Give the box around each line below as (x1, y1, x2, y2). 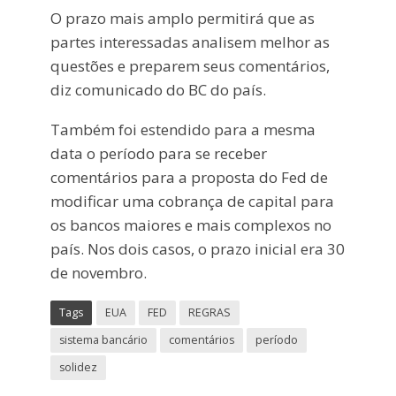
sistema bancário (58, 331, 148, 347)
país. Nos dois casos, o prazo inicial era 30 (49, 239, 345, 260)
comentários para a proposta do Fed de (49, 167, 328, 188)
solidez (58, 359, 97, 375)
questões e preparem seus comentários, (49, 56, 330, 77)
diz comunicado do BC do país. (49, 80, 266, 101)
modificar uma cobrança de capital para (49, 191, 334, 212)
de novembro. (49, 263, 147, 284)
